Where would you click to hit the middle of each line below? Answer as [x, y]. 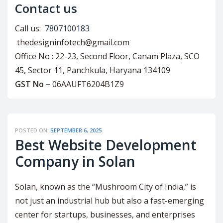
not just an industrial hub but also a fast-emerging [110, 200]
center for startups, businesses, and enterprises [105, 214]
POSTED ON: [33, 130]
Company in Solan [75, 162]
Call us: [29, 29]
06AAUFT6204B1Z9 [87, 84]
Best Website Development [106, 145]
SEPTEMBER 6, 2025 [76, 130]
